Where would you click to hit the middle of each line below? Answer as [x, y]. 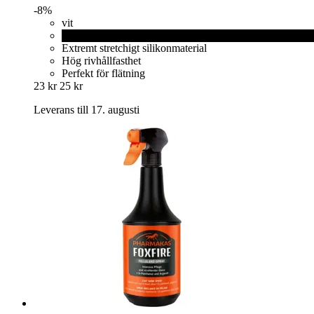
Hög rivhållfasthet [101, 61]
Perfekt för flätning [103, 74]
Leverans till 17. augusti [87, 110]
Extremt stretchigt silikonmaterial [134, 48]
